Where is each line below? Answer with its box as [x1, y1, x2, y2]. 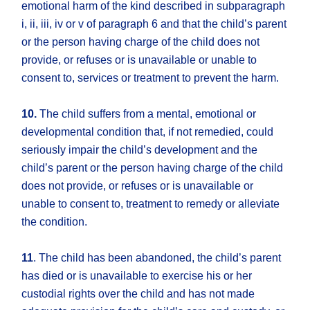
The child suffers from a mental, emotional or [37, 108, 257, 120]
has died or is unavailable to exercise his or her [21, 270, 253, 282]
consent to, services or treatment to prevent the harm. [21, 72, 280, 84]
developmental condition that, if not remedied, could [21, 126, 274, 138]
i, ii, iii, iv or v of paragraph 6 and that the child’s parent [21, 18, 287, 30]
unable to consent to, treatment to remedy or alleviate [21, 198, 280, 210]
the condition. [21, 216, 88, 228]
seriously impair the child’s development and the [21, 144, 258, 156]
